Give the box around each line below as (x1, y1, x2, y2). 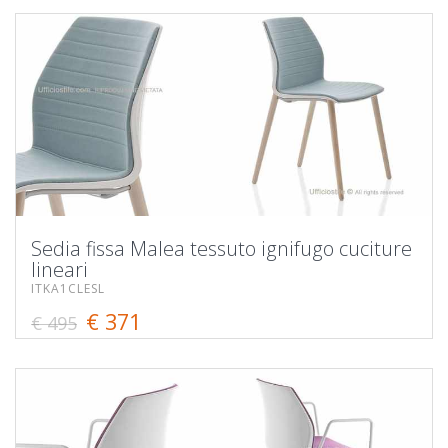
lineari (31, 255, 88, 283)
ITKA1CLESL (31, 279, 105, 297)
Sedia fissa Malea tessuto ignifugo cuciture (31, 234, 412, 262)
